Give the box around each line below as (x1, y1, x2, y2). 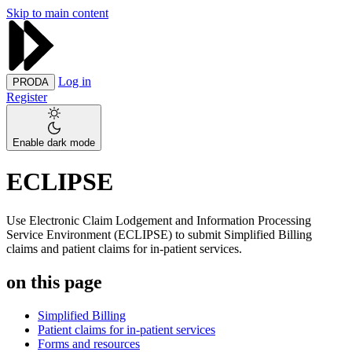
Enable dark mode (13, 137, 95, 148)
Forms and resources (38, 336, 140, 350)
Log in (58, 75, 91, 88)
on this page (6, 271, 102, 292)
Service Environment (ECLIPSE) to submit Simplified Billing (6, 227, 312, 241)
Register (6, 90, 47, 104)
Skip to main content (6, 6, 108, 20)
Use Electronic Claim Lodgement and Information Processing (6, 213, 311, 227)
